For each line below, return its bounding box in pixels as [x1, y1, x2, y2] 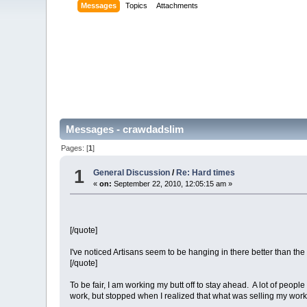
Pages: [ [61, 143, 89, 152]
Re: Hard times [176, 168, 236, 178]
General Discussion [93, 168, 171, 178]
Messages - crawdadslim [66, 123, 184, 136]
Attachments [156, 1, 199, 10]
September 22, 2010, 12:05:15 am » [112, 180, 233, 188]
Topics [125, 1, 148, 10]
